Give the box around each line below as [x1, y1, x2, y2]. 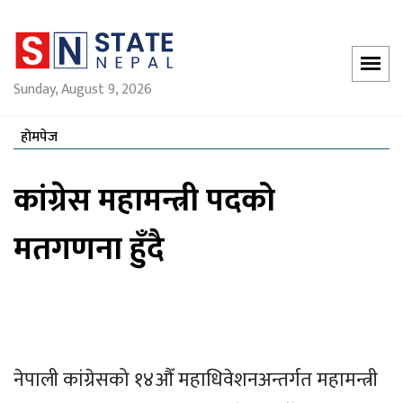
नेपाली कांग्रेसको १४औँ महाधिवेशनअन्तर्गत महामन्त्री [13, 363, 378, 397]
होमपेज [21, 124, 58, 149]
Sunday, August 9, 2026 [13, 76, 152, 102]
